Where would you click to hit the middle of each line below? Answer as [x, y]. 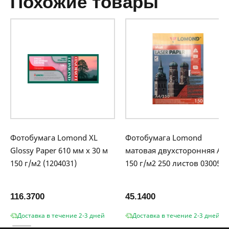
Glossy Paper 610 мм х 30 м [59, 150]
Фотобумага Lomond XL [54, 137]
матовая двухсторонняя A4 [176, 150]
